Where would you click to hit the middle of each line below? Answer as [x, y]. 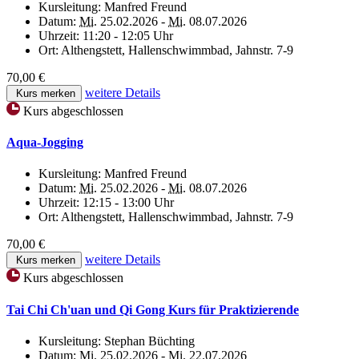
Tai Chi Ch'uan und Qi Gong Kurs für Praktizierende [153, 309]
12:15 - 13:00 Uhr [128, 203]
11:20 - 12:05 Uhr [128, 35]
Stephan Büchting [149, 341]
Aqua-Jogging [45, 143]
